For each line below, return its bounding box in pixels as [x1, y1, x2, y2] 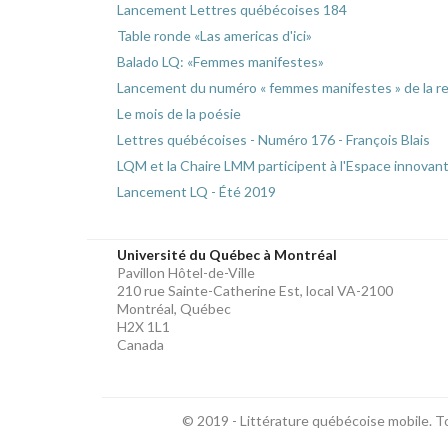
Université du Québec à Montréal [117, 246, 337, 264]
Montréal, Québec [117, 300, 231, 318]
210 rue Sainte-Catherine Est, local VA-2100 [117, 282, 393, 300]
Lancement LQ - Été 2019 [117, 183, 276, 201]
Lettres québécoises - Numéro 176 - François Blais [117, 131, 430, 149]
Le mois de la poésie [117, 105, 241, 123]
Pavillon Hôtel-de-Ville [117, 264, 255, 282]
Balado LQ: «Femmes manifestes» [117, 53, 324, 71]
